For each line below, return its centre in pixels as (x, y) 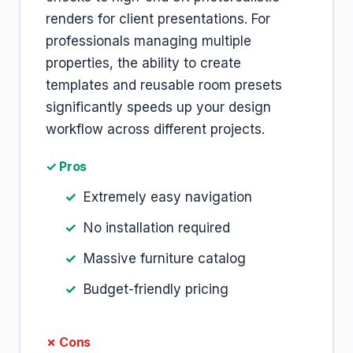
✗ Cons (69, 342)
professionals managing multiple (149, 41)
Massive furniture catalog (165, 258)
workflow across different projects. (155, 129)
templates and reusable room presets (164, 85)
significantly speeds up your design (158, 107)
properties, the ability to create (143, 63)
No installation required (157, 228)
